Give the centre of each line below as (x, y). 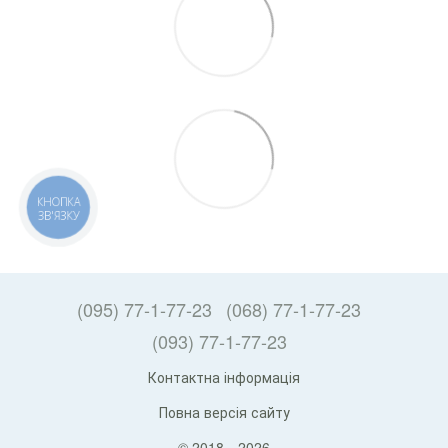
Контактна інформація (224, 377)
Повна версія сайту (224, 412)
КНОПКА (59, 202)
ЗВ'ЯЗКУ (58, 216)
